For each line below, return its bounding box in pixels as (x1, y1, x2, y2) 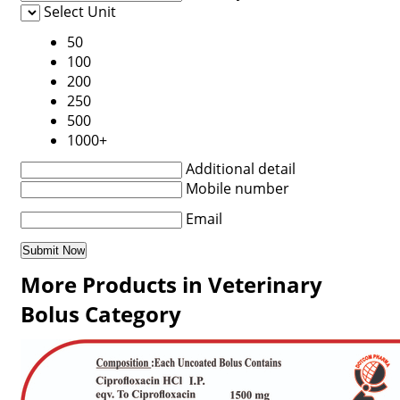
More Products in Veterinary (20, 270, 322, 299)
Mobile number (185, 179, 289, 198)
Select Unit (43, 2, 116, 21)
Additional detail (185, 159, 296, 179)
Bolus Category (20, 299, 181, 329)
